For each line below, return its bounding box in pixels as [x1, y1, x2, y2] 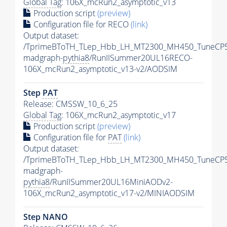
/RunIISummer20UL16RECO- [89, 52, 193, 64]
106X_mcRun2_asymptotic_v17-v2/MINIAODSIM [23, 187, 195, 199]
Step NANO [23, 211, 68, 223]
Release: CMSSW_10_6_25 [23, 98, 118, 110]
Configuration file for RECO [31, 19, 131, 30]
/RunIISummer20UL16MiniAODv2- [50, 176, 173, 188]
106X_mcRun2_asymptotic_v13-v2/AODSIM [23, 63, 177, 75]
